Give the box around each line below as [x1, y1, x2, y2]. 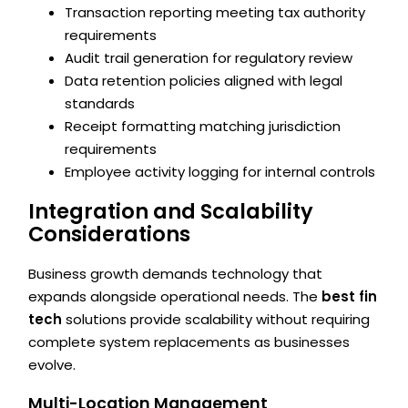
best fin [321, 287, 378, 307]
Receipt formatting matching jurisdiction [65, 117, 342, 137]
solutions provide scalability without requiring [62, 310, 371, 330]
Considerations [28, 219, 191, 249]
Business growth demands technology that [28, 264, 323, 284]
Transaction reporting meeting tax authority [65, 3, 366, 23]
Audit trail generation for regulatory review [65, 48, 353, 68]
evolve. [28, 355, 76, 375]
